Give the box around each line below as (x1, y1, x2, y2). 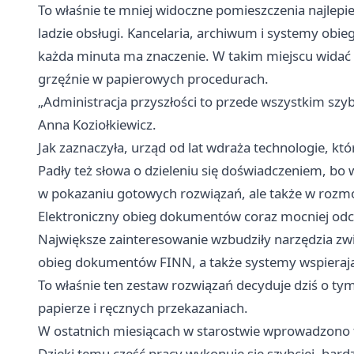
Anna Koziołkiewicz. (38, 115, 156, 134)
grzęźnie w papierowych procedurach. (38, 70, 269, 88)
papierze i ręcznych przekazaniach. (38, 299, 248, 317)
